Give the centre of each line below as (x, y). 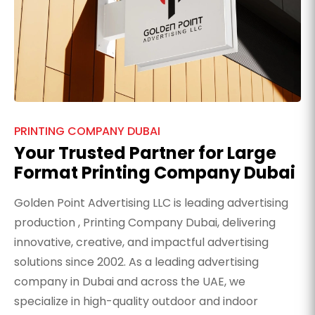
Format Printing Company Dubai (155, 173)
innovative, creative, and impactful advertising (141, 243)
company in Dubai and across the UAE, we (130, 282)
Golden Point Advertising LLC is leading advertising (151, 203)
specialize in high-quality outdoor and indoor (136, 302)
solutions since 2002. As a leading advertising (136, 262)
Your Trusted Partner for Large (145, 153)
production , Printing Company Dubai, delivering (145, 223)
